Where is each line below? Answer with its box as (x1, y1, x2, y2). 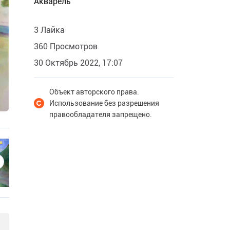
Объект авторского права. (49, 88, 139, 96)
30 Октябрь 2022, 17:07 (34, 58, 123, 68)
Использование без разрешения (49, 99, 159, 107)
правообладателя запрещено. (49, 110, 152, 119)
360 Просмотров (34, 42, 98, 51)
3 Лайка (34, 25, 65, 35)
